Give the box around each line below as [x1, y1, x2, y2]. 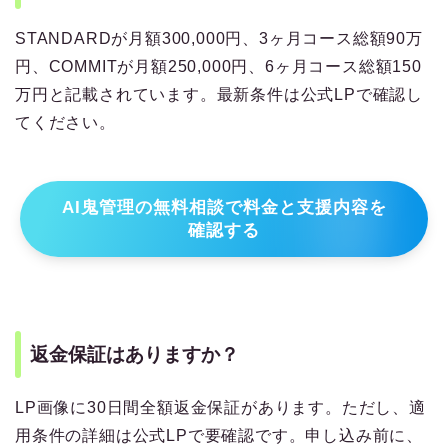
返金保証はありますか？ [30, 344, 239, 366]
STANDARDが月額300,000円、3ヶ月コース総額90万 [15, 30, 423, 48]
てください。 [15, 114, 116, 132]
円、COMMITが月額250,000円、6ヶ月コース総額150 [15, 58, 422, 76]
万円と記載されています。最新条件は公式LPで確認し [15, 86, 423, 104]
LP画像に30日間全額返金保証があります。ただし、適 [15, 399, 426, 417]
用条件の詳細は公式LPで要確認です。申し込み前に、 [15, 427, 423, 445]
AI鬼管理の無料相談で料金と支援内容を [61, 198, 387, 218]
